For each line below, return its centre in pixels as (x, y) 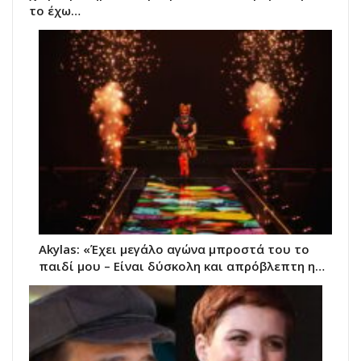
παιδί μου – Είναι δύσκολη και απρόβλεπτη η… (182, 266)
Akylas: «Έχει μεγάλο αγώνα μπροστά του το (174, 249)
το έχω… (55, 10)
